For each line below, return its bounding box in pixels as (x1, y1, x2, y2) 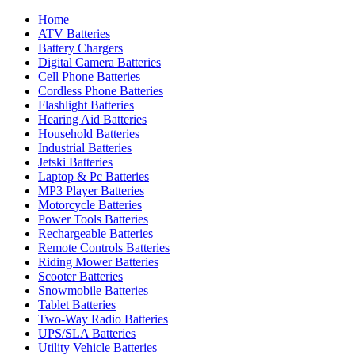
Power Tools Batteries (38, 212, 148, 226)
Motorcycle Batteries (38, 198, 142, 212)
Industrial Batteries (38, 141, 132, 155)
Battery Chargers (38, 41, 123, 55)
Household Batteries (38, 127, 139, 140)
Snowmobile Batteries (38, 284, 148, 297)
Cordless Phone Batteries (38, 84, 163, 97)
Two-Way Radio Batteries (38, 312, 168, 326)
